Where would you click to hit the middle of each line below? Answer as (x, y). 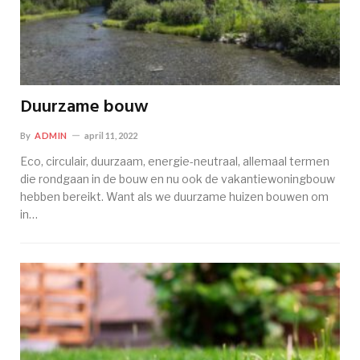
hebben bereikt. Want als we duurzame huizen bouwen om (174, 197)
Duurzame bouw (84, 108)
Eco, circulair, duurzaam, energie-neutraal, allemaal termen (175, 162)
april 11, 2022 (110, 136)
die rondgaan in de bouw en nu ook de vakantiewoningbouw (178, 179)
